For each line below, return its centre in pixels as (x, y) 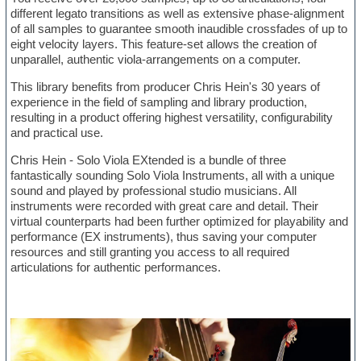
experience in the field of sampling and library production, (159, 102)
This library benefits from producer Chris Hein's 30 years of (166, 87)
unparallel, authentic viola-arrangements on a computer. (156, 60)
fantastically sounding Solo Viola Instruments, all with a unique (173, 176)
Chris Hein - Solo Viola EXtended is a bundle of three (149, 160)
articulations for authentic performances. (116, 268)
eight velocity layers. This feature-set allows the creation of (164, 44)
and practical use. (57, 133)
